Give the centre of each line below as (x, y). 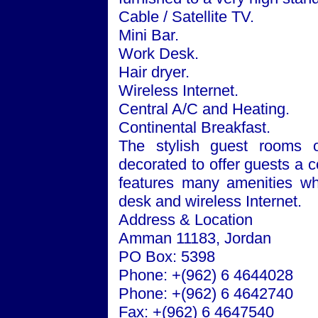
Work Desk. (159, 54)
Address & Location (186, 220)
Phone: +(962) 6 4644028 (206, 275)
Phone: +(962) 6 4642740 (206, 294)
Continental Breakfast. (194, 127)
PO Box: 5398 (167, 257)
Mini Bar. (149, 35)
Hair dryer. (154, 72)
